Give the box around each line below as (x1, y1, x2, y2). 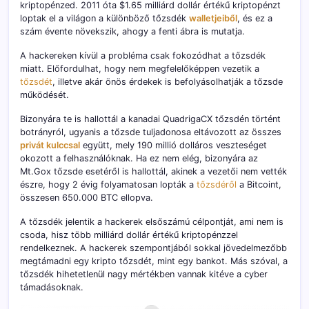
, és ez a (237, 13, 272, 24)
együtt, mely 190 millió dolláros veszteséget (80, 140, 267, 151)
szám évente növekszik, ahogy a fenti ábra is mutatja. (20, 26, 245, 37)
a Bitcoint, (237, 179, 281, 190)
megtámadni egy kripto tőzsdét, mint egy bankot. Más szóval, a (20, 256, 288, 267)
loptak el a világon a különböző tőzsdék (20, 13, 189, 24)
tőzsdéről (197, 179, 237, 190)
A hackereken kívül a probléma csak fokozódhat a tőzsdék (20, 50, 266, 61)
